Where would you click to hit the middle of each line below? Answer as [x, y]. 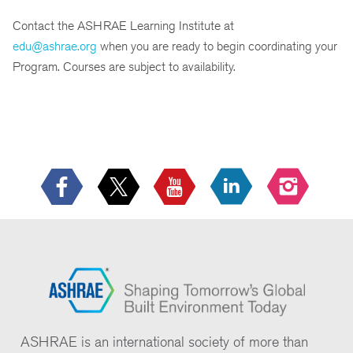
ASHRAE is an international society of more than [164, 342]
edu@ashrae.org [55, 46]
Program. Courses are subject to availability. [124, 67]
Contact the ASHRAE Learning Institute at [123, 26]
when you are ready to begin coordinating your [217, 46]
